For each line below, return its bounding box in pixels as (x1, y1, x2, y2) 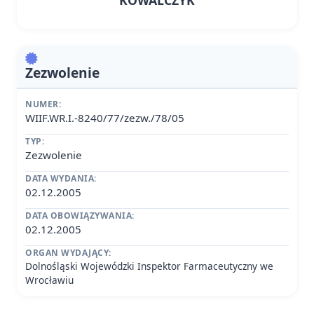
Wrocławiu (25, 273, 74, 287)
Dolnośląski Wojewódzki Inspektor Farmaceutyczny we (25, 259, 273, 273)
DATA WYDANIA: (25, 172, 97, 184)
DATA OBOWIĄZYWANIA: (25, 210, 135, 221)
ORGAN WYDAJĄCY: (25, 247, 111, 259)
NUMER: (25, 98, 61, 110)
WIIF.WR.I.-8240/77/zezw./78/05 (25, 111, 184, 125)
